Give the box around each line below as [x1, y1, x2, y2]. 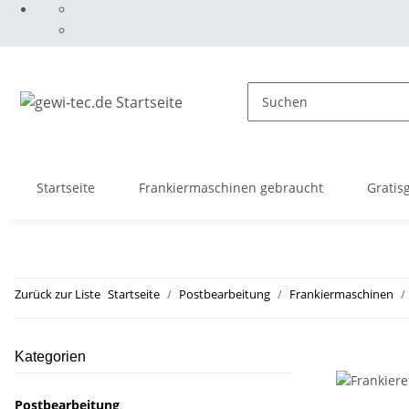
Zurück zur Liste [15, 286, 100, 302]
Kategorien [15, 349, 86, 364]
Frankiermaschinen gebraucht [139, 179, 323, 196]
